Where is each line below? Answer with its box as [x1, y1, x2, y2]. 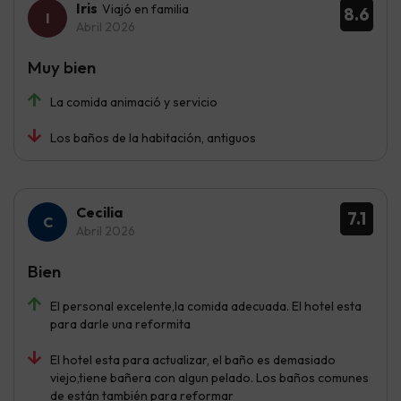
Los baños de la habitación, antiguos [50, 130, 256, 147]
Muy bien [28, 56, 96, 79]
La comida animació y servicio [50, 94, 218, 111]
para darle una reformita [50, 316, 191, 333]
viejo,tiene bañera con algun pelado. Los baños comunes [50, 370, 369, 387]
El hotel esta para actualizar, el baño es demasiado [50, 352, 336, 369]
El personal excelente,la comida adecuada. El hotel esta [50, 298, 362, 315]
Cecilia [76, 203, 123, 222]
